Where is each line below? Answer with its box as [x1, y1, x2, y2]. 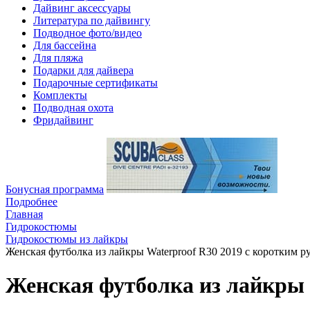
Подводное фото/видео [33, 27, 142, 39]
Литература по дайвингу [33, 15, 150, 26]
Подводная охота [33, 102, 113, 113]
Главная [6, 208, 43, 220]
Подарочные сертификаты [33, 77, 158, 89]
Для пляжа [33, 52, 83, 64]
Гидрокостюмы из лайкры [6, 233, 128, 245]
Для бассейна [33, 39, 96, 51]
